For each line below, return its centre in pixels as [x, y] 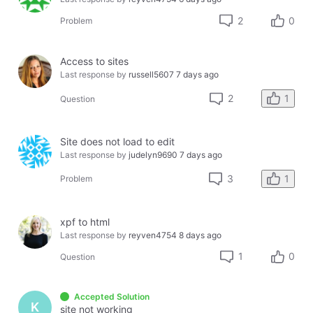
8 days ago [201, 235]
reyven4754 [153, 235]
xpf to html [85, 221]
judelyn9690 [153, 154]
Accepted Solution [111, 296]
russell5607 [152, 75]
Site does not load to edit [118, 141]
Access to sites [95, 61]
